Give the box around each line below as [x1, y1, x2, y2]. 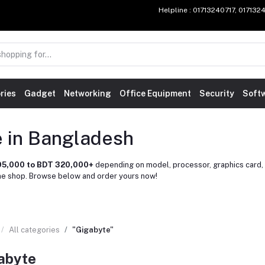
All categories [9, 225, 60, 234]
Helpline [159, 6, 188, 14]
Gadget [24, 89, 56, 98]
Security [199, 89, 234, 98]
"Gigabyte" [72, 225, 114, 234]
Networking [64, 89, 111, 98]
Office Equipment [119, 89, 191, 98]
